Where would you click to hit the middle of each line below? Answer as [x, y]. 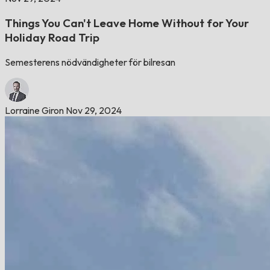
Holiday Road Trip [52, 38]
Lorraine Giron [34, 110]
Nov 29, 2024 [94, 110]
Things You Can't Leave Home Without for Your [127, 23]
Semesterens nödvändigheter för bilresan [90, 62]
